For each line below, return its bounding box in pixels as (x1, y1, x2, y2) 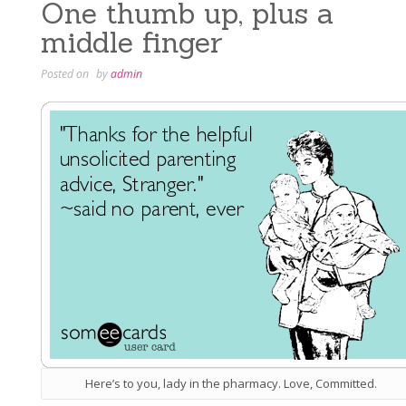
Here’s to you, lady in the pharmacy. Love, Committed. (85, 375, 377, 392)
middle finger (41, 23, 223, 61)
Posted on (41, 65, 92, 82)
